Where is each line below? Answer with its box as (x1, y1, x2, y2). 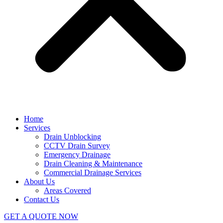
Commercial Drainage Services (44, 168, 141, 177)
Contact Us (24, 195, 59, 204)
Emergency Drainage (44, 150, 111, 159)
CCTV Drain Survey (44, 141, 110, 150)
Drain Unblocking (44, 132, 101, 141)
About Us (24, 177, 55, 186)
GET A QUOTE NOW (4, 212, 78, 221)
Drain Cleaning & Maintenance (44, 159, 142, 168)
